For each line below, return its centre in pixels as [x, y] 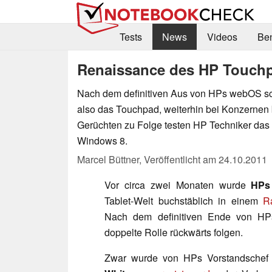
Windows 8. [102, 140]
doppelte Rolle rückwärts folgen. [174, 232]
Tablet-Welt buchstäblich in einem [184, 200]
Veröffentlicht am [181, 159]
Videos [222, 37]
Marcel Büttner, [110, 159]
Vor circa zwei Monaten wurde [178, 185]
